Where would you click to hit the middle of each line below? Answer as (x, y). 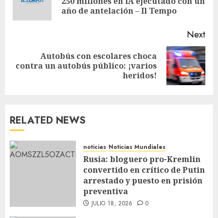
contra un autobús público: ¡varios (86, 65)
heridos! (140, 75)
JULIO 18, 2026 (112, 203)
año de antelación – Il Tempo (119, 10)
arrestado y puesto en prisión (143, 180)
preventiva (106, 191)
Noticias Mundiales (137, 147)
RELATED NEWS (48, 120)
